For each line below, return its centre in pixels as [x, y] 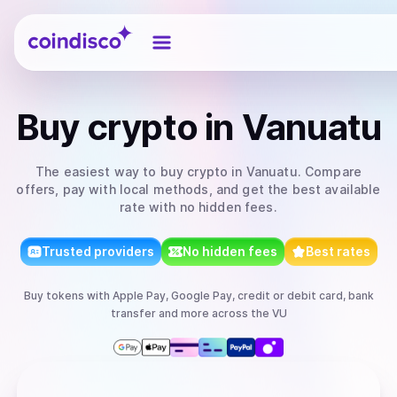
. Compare [329, 171]
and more [182, 313]
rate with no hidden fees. [198, 207]
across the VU [248, 313]
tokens [65, 296]
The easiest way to [98, 171]
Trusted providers [97, 251]
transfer [133, 313]
